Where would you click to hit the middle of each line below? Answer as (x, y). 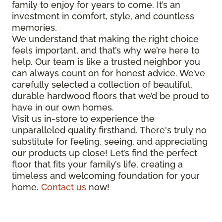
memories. (34, 27)
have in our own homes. (63, 107)
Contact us (64, 187)
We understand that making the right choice (105, 39)
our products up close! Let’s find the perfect (105, 153)
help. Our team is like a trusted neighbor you (106, 61)
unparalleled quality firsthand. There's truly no (109, 130)
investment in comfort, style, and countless (103, 16)
